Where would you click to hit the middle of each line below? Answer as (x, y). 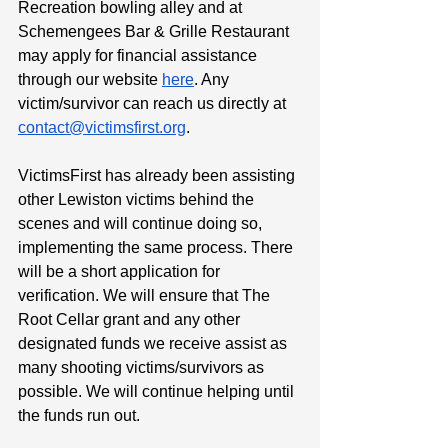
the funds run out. (79, 415)
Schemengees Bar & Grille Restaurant (155, 31)
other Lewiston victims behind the (138, 199)
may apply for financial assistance (139, 55)
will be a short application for (121, 271)
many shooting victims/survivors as (143, 367)
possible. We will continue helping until (158, 391)
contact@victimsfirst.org (102, 127)
